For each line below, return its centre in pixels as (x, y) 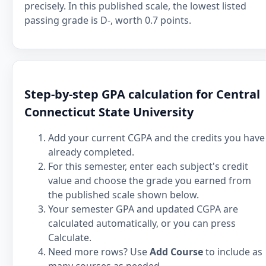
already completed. (91, 152)
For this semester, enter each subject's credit (148, 166)
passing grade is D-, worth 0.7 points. (108, 20)
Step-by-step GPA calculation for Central (142, 94)
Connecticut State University (109, 112)
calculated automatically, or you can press (142, 223)
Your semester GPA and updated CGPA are (143, 209)
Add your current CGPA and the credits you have (156, 138)
